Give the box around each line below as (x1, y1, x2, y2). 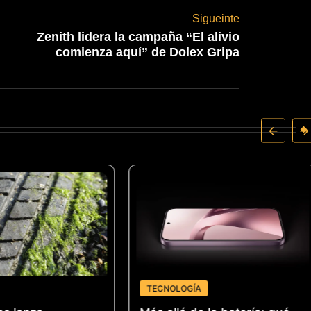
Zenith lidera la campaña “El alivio (37, 30, 240, 44)
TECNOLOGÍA (146, 283, 201, 294)
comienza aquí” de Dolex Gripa (56, 45, 240, 60)
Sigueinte (192, 12, 240, 25)
